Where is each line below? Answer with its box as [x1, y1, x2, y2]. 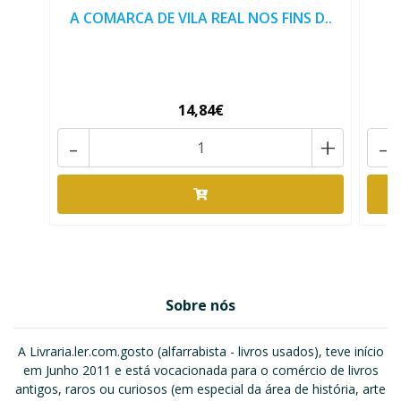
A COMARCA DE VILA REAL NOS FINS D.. [69, 8, 332, 28]
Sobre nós [166, 295, 235, 315]
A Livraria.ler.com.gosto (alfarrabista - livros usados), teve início [17, 343, 384, 360]
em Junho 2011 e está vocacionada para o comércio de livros [22, 362, 379, 379]
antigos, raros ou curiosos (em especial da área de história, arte [15, 380, 386, 397]
